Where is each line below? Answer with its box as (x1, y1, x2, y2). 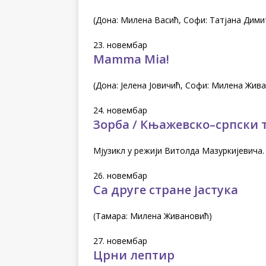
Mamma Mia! (93, 50, 169, 67)
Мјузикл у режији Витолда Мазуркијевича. (93, 144, 264, 156)
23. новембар (93, 39, 147, 50)
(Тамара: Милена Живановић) (93, 210, 212, 221)
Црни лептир (93, 246, 175, 263)
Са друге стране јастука (93, 181, 238, 198)
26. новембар (93, 169, 147, 181)
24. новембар (93, 104, 147, 116)
